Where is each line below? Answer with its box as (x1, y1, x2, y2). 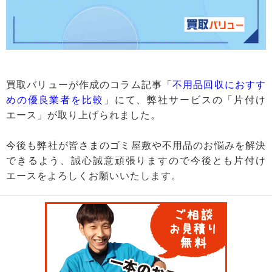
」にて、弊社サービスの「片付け (103, 95, 267, 106)
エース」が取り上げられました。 (6, 110, 161, 121)
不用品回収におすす (172, 80, 266, 90)
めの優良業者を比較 (6, 95, 104, 106)
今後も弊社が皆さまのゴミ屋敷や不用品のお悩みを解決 (6, 140, 266, 151)
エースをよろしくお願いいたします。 (6, 171, 182, 182)
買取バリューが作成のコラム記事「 (6, 80, 172, 90)
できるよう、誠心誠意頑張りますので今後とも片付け (6, 155, 266, 166)
